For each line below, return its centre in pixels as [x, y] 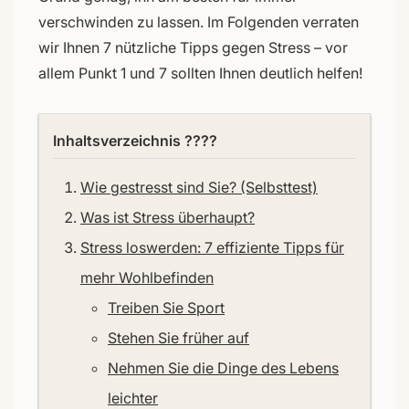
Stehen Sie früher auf [178, 337]
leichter [133, 398]
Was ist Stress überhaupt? [168, 217]
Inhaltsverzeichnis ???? [135, 140]
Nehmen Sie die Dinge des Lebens [223, 367]
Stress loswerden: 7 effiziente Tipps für [212, 247]
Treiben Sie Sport [166, 307]
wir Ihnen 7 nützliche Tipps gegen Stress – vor [193, 47]
